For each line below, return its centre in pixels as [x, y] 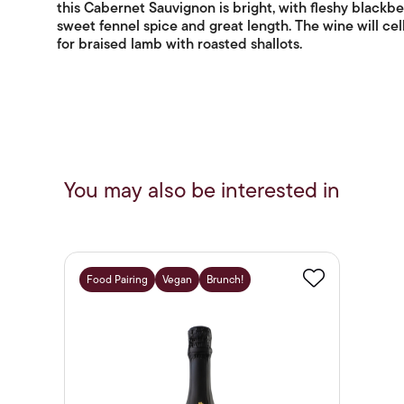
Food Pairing [117, 280]
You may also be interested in [202, 190]
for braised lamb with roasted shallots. [179, 45]
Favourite [343, 299]
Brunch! [225, 280]
